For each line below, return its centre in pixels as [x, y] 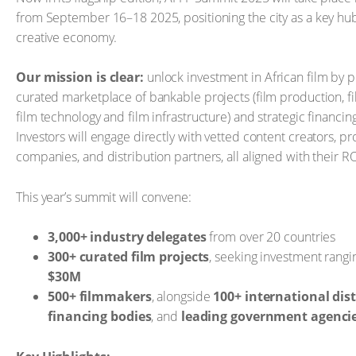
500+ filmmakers [100, 296]
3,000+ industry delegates [127, 237]
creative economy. [67, 37]
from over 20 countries [271, 237]
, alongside [182, 296]
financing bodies [100, 316]
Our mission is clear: [80, 77]
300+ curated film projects [129, 257]
